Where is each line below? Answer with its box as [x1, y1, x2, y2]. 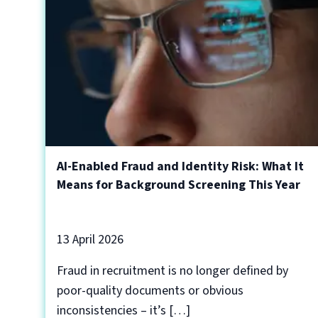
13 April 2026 [57, 231, 124, 248]
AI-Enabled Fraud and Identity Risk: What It [57, 158, 304, 175]
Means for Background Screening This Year [57, 176, 300, 194]
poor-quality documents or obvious [57, 282, 243, 300]
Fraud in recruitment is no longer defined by [57, 262, 288, 280]
